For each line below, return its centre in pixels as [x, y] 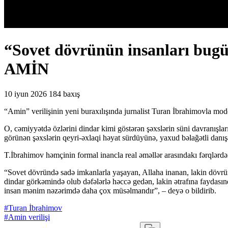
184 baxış [64, 94]
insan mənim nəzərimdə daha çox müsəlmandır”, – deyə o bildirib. [110, 190]
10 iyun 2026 [25, 94]
